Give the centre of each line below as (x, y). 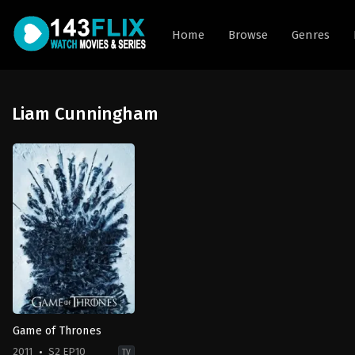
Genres (310, 35)
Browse (248, 35)
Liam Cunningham (85, 114)
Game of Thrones (57, 330)
